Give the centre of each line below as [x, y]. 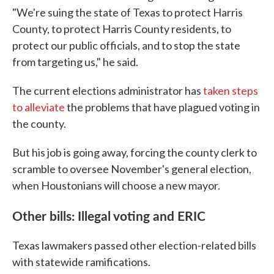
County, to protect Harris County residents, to [122, 29]
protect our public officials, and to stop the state [126, 46]
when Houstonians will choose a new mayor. [116, 186]
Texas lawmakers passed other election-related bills [134, 246]
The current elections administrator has [108, 91]
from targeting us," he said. [75, 62]
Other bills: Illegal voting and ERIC [109, 216]
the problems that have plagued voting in [162, 107]
